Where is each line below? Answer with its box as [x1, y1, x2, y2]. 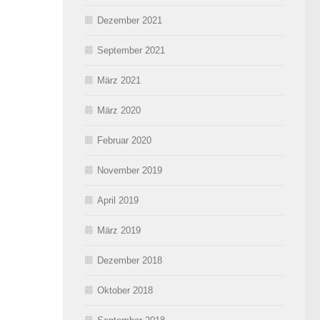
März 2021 [97, 74, 141, 86]
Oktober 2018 [97, 284, 153, 296]
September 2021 [97, 44, 165, 56]
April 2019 [97, 194, 139, 206]
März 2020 [97, 104, 141, 116]
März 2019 [97, 224, 141, 236]
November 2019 [97, 164, 162, 176]
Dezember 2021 [97, 14, 162, 26]
